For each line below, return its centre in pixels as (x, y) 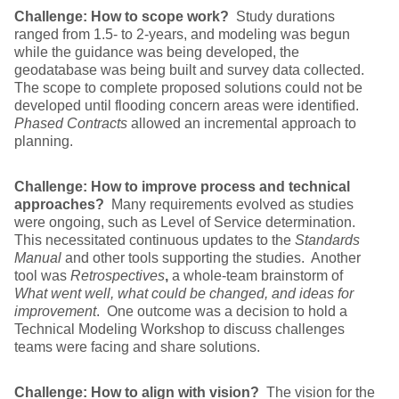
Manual (38, 258)
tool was (42, 276)
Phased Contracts (71, 123)
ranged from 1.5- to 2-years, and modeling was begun (182, 34)
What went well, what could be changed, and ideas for (184, 293)
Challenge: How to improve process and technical (182, 187)
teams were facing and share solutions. (137, 347)
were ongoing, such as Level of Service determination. (187, 222)
